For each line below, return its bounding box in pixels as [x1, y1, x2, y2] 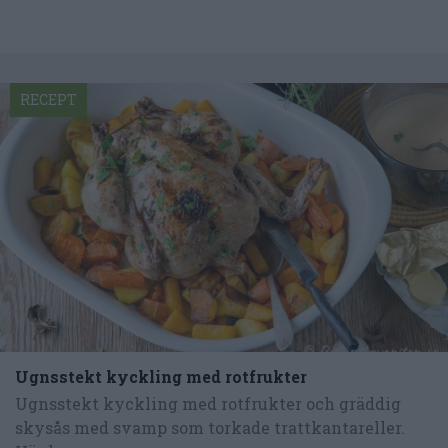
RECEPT [20, 90, 77, 110]
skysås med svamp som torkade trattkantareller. [15, 416, 405, 438]
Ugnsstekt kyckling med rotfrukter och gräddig [15, 392, 401, 414]
